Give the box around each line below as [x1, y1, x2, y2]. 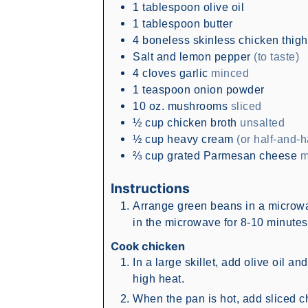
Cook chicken [111, 239, 185, 253]
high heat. [133, 272, 184, 285]
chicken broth [167, 116, 237, 129]
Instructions [111, 179, 190, 197]
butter [203, 17, 233, 30]
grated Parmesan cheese [167, 149, 297, 162]
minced [211, 67, 249, 80]
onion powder [193, 83, 265, 96]
